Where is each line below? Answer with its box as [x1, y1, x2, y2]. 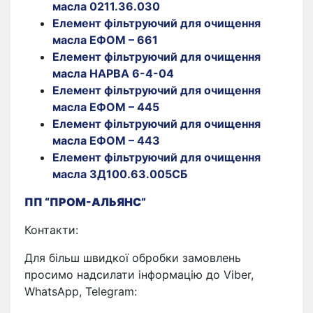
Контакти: [24, 222, 78, 237]
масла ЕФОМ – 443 [52, 133, 160, 147]
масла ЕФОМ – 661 [52, 32, 158, 47]
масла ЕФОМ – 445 [52, 99, 159, 114]
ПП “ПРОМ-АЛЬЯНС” [24, 194, 146, 209]
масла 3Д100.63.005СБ [52, 166, 187, 181]
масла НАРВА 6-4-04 [52, 66, 174, 80]
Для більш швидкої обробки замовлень [24, 250, 241, 265]
